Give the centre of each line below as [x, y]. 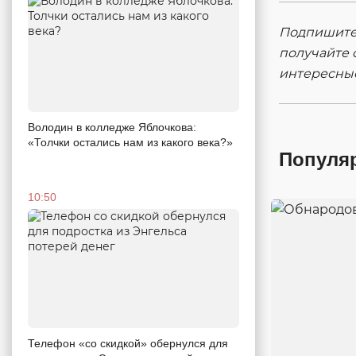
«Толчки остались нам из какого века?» [130, 143]
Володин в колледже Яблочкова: [112, 128]
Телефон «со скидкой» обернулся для [128, 343]
